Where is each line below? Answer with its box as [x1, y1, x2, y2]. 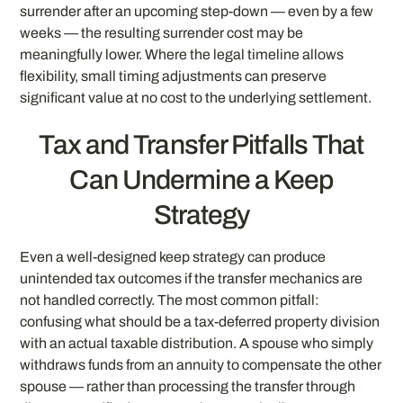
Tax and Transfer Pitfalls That [39, 130, 364, 159]
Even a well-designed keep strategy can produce [20, 248, 327, 264]
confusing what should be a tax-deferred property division [20, 313, 381, 329]
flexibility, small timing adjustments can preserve [20, 68, 327, 85]
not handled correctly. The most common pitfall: [20, 291, 320, 308]
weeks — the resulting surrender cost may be [20, 25, 304, 41]
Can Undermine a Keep [69, 165, 334, 194]
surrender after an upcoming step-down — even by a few [20, 4, 374, 20]
